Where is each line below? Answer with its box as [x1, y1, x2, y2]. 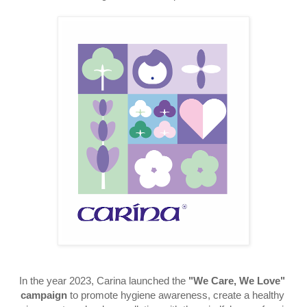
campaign [20, 290, 67, 302]
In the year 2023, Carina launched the [19, 275, 186, 287]
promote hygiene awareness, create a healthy [80, 290, 284, 302]
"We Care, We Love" [188, 275, 285, 287]
